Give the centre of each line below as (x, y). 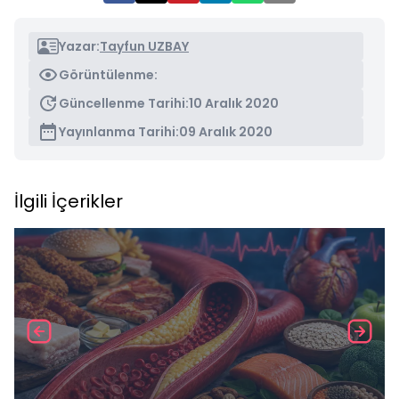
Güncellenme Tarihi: (124, 103)
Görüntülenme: (108, 75)
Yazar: (79, 46)
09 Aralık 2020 (226, 132)
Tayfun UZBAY (144, 46)
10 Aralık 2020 (234, 103)
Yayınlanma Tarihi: (119, 132)
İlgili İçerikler (69, 201)
